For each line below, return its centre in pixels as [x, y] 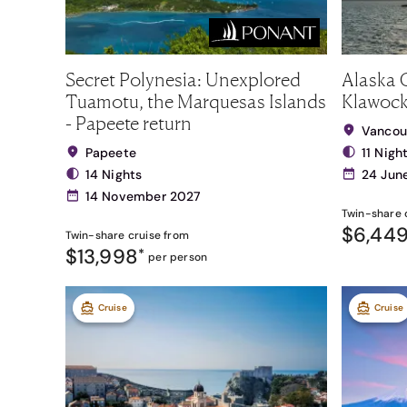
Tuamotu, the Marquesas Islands [195, 101]
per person [178, 257]
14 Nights [114, 174]
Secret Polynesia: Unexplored [183, 79]
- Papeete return [128, 123]
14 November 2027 [143, 196]
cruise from [157, 235]
